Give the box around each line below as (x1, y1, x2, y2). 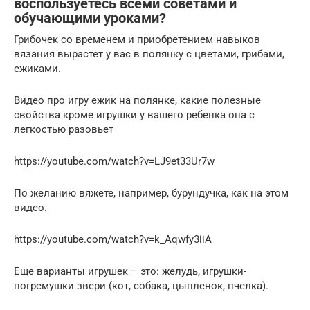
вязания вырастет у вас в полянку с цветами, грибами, (14, 48, 284, 60)
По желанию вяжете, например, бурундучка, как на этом (14, 187, 289, 199)
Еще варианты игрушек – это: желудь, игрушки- (14, 265, 246, 277)
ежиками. (14, 62, 61, 75)
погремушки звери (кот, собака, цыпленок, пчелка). (14, 280, 268, 292)
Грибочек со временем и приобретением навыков (14, 33, 260, 46)
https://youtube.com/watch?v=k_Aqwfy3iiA (14, 233, 212, 246)
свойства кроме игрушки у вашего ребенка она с (14, 109, 255, 121)
